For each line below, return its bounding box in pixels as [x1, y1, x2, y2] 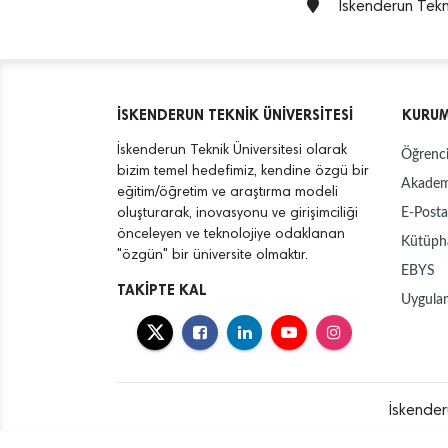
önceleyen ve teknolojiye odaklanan [117, 227, 345, 243]
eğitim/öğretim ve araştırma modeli [117, 185, 338, 201]
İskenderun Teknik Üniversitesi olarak [117, 143, 347, 159]
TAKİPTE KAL [117, 281, 207, 300]
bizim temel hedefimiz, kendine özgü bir [117, 164, 369, 180]
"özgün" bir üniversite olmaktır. [117, 248, 308, 264]
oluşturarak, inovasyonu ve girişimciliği [117, 206, 358, 222]
